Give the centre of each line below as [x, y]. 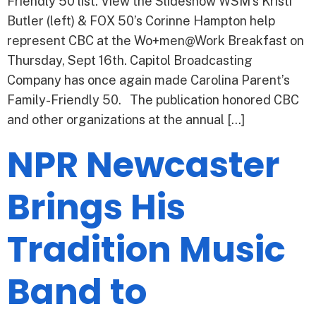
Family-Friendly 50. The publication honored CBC [153, 100]
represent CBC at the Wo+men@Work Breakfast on [156, 41]
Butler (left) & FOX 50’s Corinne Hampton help [141, 21]
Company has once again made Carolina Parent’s [148, 80]
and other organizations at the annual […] [126, 120]
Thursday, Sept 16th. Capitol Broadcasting [130, 61]
